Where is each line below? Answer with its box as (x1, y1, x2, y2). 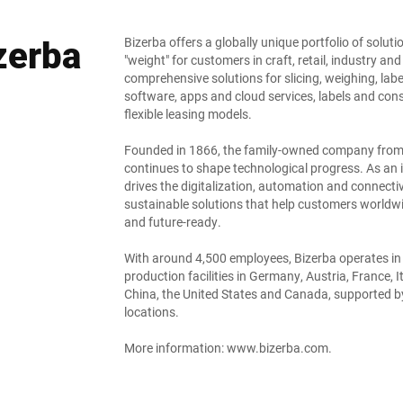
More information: (124, 339, 227, 356)
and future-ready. (124, 213, 221, 230)
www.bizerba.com (227, 339, 328, 356)
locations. (124, 303, 179, 320)
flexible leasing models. (124, 105, 252, 122)
